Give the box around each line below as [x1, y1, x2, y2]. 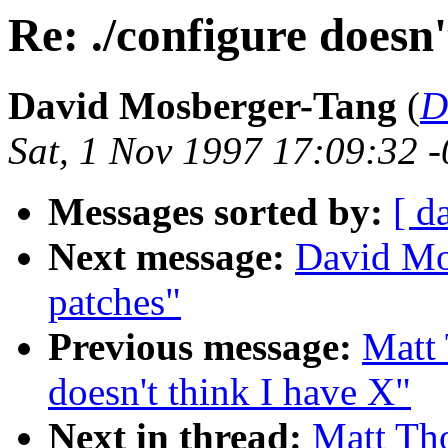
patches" [48, 280, 181, 324]
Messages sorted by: [48, 190, 383, 234]
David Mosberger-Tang [8, 84, 397, 128]
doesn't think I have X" [48, 370, 411, 414]
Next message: [48, 235, 285, 279]
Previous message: [48, 325, 352, 369]
